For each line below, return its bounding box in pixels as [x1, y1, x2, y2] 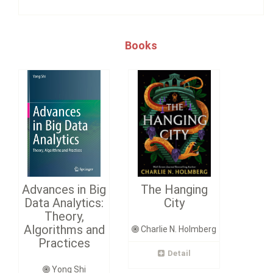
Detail [167, 248, 191, 258]
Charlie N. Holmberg [139, 224, 217, 234]
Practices [38, 235, 90, 250]
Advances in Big [22, 182, 107, 197]
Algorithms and [23, 222, 105, 237]
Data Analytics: [24, 195, 104, 210]
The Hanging [140, 182, 208, 197]
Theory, [44, 208, 84, 224]
